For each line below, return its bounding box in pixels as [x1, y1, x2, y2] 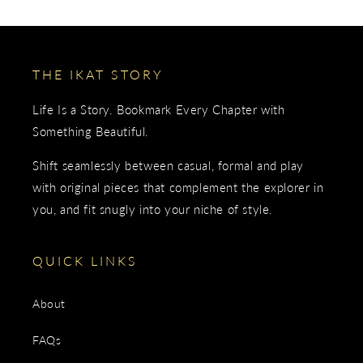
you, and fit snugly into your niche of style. [32, 202, 274, 216]
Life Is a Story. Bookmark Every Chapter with [32, 102, 285, 117]
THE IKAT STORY [32, 66, 164, 82]
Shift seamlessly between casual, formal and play [32, 158, 304, 173]
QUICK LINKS [32, 253, 138, 268]
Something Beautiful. [32, 124, 149, 139]
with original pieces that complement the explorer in [32, 180, 324, 194]
